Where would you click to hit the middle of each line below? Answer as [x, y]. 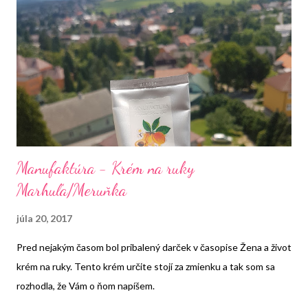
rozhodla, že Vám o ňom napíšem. [86, 285]
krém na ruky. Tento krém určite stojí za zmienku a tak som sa [146, 266]
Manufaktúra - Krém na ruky [106, 168]
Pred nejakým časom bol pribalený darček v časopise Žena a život [154, 247]
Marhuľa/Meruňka [71, 190]
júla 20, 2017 [44, 218]
